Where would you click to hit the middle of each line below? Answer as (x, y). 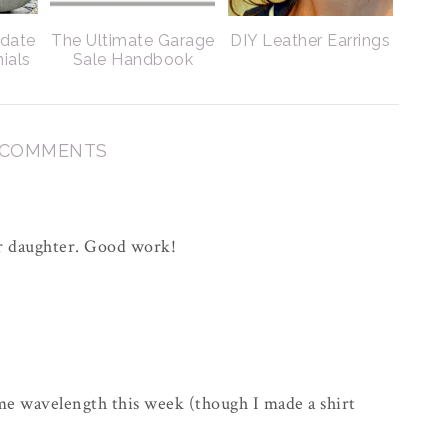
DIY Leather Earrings (310, 40)
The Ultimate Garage (133, 40)
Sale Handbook (132, 59)
